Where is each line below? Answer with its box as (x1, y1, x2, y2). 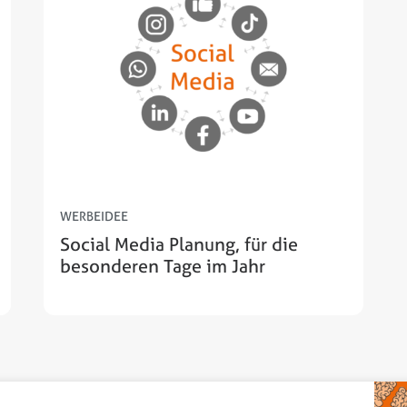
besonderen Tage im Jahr (60, 253, 265, 279)
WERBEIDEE (60, 207, 128, 225)
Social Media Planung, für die (60, 232, 298, 257)
